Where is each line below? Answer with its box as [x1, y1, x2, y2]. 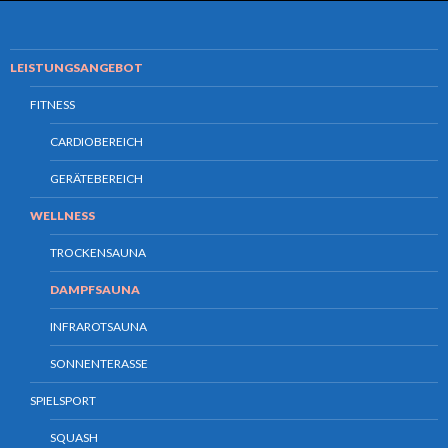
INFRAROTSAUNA [50, 319, 147, 335]
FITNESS [30, 97, 75, 113]
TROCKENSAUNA [50, 245, 146, 261]
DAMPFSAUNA [50, 282, 140, 298]
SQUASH [50, 430, 98, 446]
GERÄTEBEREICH [50, 171, 143, 187]
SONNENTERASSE [50, 356, 148, 372]
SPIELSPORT [30, 393, 96, 409]
